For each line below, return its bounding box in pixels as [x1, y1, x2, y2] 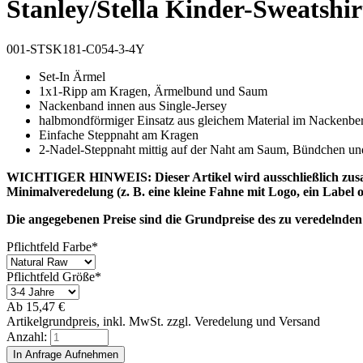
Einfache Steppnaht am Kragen [39, 127, 199, 142]
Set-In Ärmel [39, 69, 105, 83]
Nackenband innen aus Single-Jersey [39, 98, 227, 113]
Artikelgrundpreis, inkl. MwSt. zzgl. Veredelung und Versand [6, 314, 320, 328]
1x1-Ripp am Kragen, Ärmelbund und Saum [39, 83, 267, 98]
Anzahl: [6, 329, 47, 344]
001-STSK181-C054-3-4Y [6, 41, 145, 56]
